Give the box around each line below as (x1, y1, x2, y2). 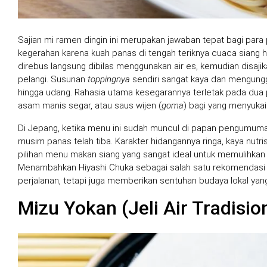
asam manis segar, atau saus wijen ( (18, 100, 162, 111)
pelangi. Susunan (18, 73, 88, 85)
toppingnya (88, 73, 130, 85)
